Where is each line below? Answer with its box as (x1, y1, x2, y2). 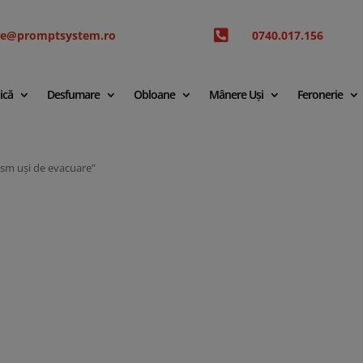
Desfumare (46, 87, 100, 102)
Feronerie (297, 87, 343, 102)
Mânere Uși (208, 87, 263, 102)
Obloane (133, 87, 175, 102)
